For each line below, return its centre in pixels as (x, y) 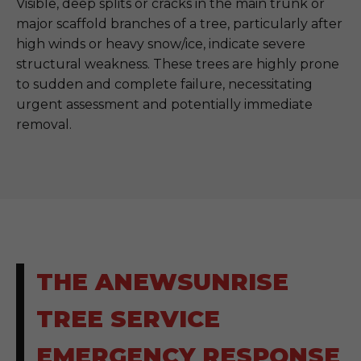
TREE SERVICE (128, 319)
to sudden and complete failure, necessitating (164, 84)
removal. (44, 124)
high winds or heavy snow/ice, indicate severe (161, 44)
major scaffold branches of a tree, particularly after (179, 24)
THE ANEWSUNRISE (162, 282)
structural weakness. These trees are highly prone (178, 64)
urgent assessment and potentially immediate (164, 104)
